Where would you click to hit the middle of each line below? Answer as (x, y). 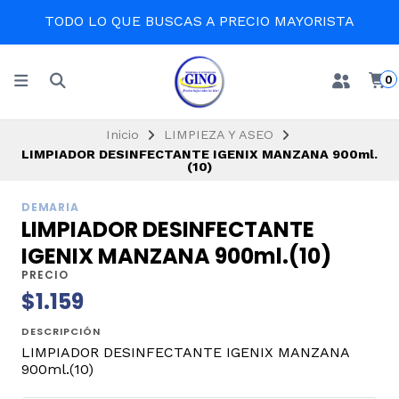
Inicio (122, 134)
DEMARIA (50, 208)
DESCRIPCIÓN (61, 332)
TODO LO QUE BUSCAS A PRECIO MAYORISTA (199, 21)
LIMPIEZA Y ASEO (218, 134)
